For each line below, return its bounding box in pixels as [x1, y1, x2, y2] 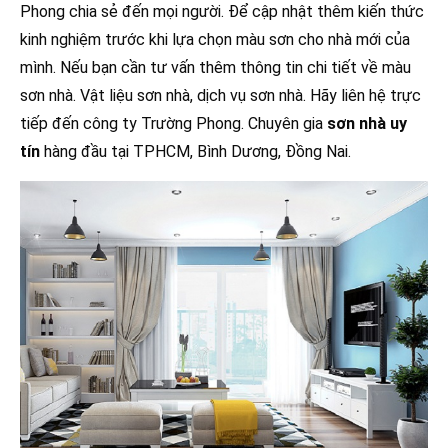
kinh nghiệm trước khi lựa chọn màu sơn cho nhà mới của [20, 30, 410, 50]
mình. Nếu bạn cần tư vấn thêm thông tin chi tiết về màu [20, 58, 411, 78]
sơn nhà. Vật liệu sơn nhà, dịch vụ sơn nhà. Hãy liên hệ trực [20, 86, 421, 106]
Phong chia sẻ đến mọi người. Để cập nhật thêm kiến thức [20, 2, 424, 22]
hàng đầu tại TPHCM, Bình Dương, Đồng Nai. [40, 142, 351, 162]
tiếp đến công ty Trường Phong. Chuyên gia [20, 114, 327, 134]
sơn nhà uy [327, 114, 407, 134]
